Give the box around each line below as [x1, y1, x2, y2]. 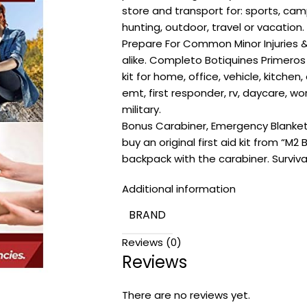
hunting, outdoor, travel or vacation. [121, 20, 304, 34]
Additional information [121, 182, 236, 196]
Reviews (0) [121, 235, 182, 249]
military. [121, 102, 161, 116]
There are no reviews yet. [121, 288, 250, 302]
